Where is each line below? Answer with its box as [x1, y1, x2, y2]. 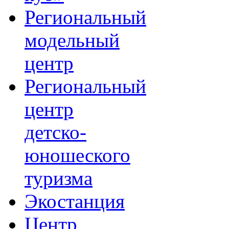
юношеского [25, 144, 130, 166]
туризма [25, 167, 93, 189]
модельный [25, 29, 120, 51]
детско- [25, 121, 86, 143]
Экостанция [25, 190, 125, 212]
